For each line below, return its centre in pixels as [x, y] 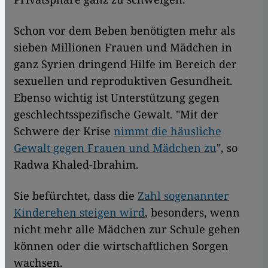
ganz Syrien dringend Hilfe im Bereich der [125, 64]
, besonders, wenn [192, 212]
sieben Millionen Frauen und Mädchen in [123, 47]
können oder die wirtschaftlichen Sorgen [121, 246]
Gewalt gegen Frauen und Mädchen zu [115, 147]
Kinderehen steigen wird [79, 212]
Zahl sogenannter [183, 195]
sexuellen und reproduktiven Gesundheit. [123, 80]
